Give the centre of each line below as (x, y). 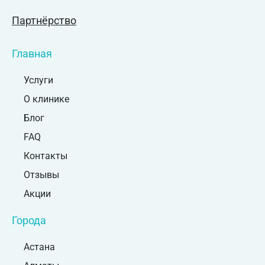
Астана (39, 247)
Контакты (46, 156)
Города (29, 221)
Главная (32, 54)
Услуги (38, 80)
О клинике (46, 99)
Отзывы (41, 175)
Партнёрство (44, 21)
